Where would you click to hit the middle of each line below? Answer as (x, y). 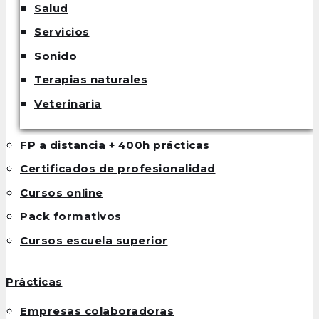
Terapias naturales (91, 80)
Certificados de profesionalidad (118, 169)
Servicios (62, 32)
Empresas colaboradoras (97, 310)
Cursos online (62, 192)
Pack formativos (71, 216)
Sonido (56, 56)
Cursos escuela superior (94, 240)
